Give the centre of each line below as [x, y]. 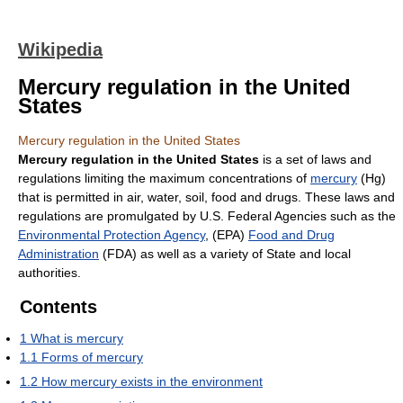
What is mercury [77, 338]
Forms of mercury [92, 357]
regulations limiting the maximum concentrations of [164, 178]
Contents [58, 307]
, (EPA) [227, 235]
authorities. [49, 273]
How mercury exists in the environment [152, 381]
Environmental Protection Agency [112, 235]
